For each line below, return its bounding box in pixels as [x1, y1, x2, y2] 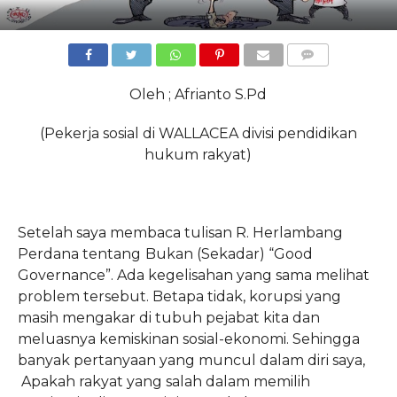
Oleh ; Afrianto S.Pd [129, 86, 268, 103]
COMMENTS [292, 70, 352, 82]
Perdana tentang [17, 245, 141, 262]
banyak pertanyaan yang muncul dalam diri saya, [17, 352, 365, 369]
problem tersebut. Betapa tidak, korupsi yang [17, 288, 341, 305]
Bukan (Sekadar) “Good [144, 245, 313, 262]
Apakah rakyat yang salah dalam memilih [17, 373, 314, 390]
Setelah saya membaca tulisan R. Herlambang [17, 224, 343, 241]
